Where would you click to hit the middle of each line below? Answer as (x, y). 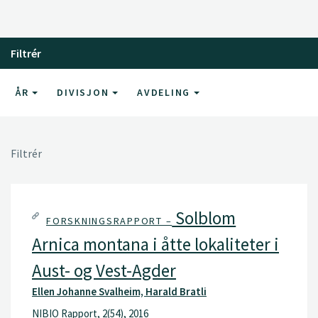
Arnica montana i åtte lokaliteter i (155, 244)
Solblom (204, 218)
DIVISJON (84, 92)
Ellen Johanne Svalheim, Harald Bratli (119, 291)
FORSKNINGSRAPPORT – (109, 220)
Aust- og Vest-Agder (104, 270)
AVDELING (165, 92)
